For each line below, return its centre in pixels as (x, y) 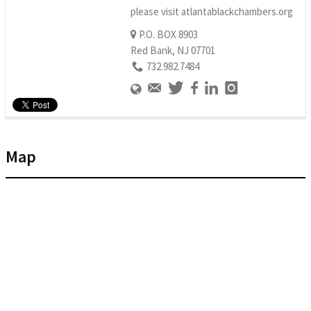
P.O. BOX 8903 (167, 34)
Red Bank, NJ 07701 (173, 50)
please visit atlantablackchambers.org (212, 11)
